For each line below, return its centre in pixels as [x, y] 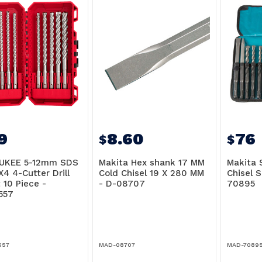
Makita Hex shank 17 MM [151, 163]
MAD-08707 [117, 245]
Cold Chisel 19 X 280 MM [151, 173]
